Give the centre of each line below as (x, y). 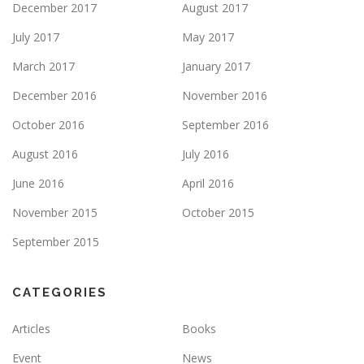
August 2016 (45, 154)
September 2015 (56, 242)
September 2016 (225, 125)
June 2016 (38, 184)
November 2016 (225, 96)
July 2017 (36, 37)
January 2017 (216, 67)
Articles (31, 329)
